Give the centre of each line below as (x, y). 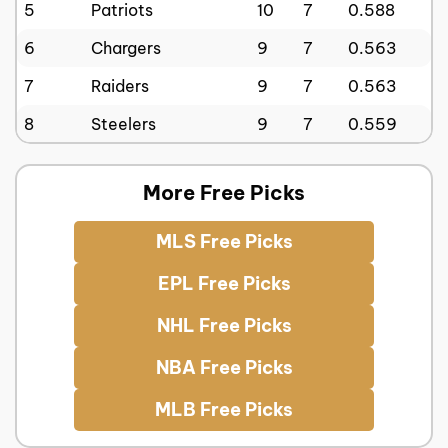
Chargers (126, 47)
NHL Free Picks (224, 326)
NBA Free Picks (224, 368)
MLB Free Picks (224, 410)
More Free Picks (224, 193)
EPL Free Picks (224, 284)
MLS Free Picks (224, 242)
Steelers (123, 123)
